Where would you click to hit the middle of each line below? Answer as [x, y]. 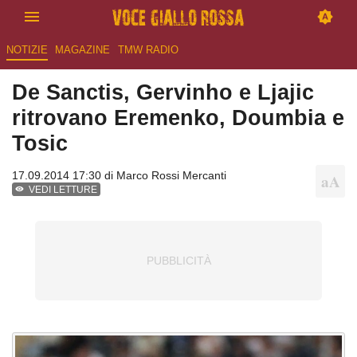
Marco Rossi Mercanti [171, 176]
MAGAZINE [83, 50]
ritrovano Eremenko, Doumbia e [178, 118]
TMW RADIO [148, 50]
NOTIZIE [27, 50]
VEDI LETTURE [63, 190]
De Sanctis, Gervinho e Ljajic [163, 92]
